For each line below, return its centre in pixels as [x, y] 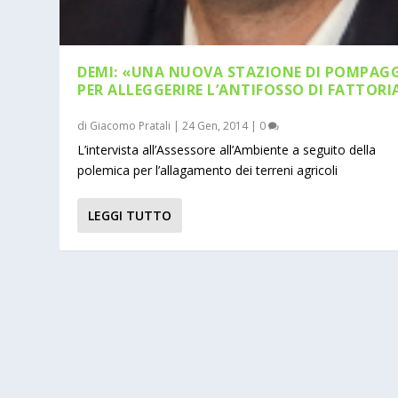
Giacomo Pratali [131, 125]
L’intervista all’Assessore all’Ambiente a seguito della [227, 149]
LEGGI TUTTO [130, 215]
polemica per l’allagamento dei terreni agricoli [208, 170]
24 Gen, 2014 [215, 125]
